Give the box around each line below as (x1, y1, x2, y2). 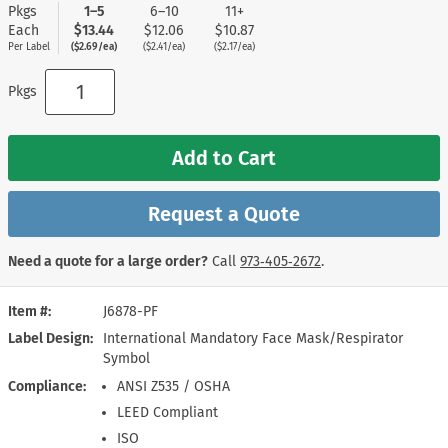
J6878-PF (103, 302, 158, 320)
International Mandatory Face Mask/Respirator (103, 329, 403, 347)
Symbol (103, 349, 150, 367)
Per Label (8, 40, 50, 53)
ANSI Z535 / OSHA (117, 377, 231, 395)
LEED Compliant (117, 403, 219, 421)
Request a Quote (148, 201, 300, 226)
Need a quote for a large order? (8, 252, 208, 270)
